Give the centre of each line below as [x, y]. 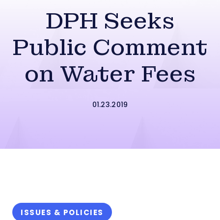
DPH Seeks [110, 21]
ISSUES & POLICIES [62, 212]
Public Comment [110, 47]
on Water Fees [110, 74]
